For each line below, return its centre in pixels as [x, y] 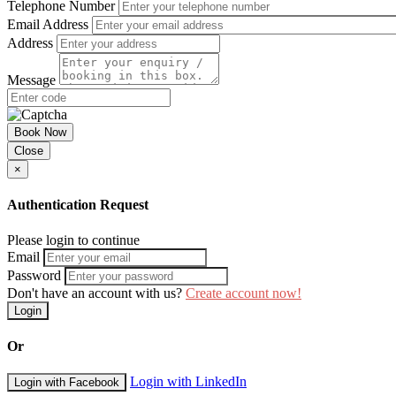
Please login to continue [73, 240]
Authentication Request [78, 205]
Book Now [40, 133]
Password [34, 275]
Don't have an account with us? [96, 293]
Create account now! [244, 293]
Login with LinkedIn [188, 382]
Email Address [48, 25]
